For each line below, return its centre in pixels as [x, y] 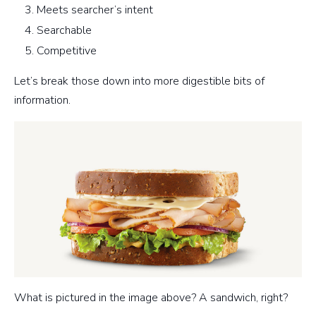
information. [42, 100]
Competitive [67, 50]
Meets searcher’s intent [95, 10]
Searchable [64, 30]
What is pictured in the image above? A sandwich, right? [151, 298]
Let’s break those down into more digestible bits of [139, 81]
